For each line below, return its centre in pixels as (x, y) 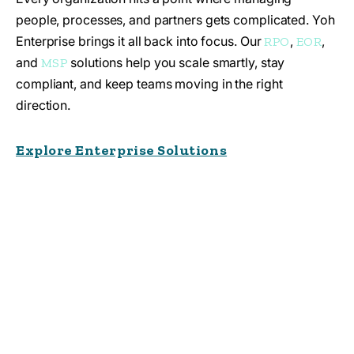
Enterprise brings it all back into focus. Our (140, 41)
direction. (43, 105)
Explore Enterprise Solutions (122, 151)
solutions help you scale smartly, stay (176, 63)
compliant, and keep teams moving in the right (149, 84)
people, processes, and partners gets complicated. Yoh (175, 20)
